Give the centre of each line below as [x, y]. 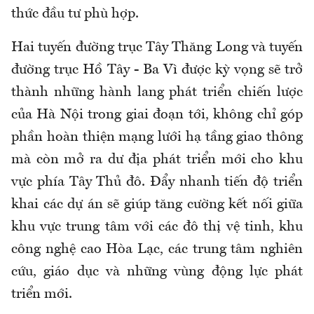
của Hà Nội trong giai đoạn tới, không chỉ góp [157, 115]
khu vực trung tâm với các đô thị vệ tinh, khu [157, 227]
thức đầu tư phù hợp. [75, 14]
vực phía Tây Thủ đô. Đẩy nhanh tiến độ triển [157, 183]
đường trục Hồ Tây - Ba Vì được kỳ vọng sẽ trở [157, 70]
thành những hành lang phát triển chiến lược [157, 93]
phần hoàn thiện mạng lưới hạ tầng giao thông [157, 138]
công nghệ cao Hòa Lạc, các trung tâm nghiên [157, 250]
